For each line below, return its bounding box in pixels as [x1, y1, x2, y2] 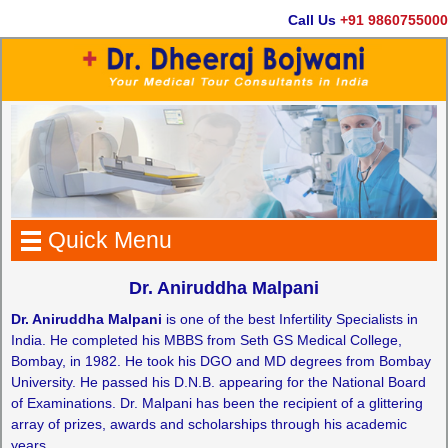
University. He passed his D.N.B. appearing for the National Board [10, 373, 426, 390]
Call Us [275, 12, 324, 28]
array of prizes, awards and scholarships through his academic [10, 415, 407, 432]
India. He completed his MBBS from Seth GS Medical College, [10, 331, 402, 348]
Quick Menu [47, 227, 172, 254]
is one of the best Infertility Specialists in [161, 310, 418, 327]
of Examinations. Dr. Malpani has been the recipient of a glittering [10, 394, 423, 411]
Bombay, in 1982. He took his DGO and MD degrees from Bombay [10, 352, 431, 369]
